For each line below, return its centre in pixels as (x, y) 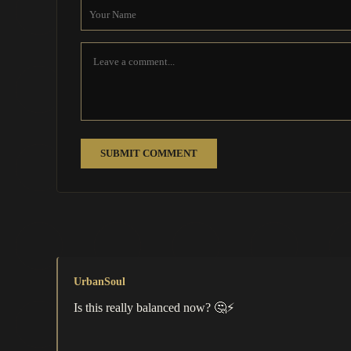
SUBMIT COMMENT (149, 154)
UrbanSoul (100, 282)
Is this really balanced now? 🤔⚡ (154, 308)
